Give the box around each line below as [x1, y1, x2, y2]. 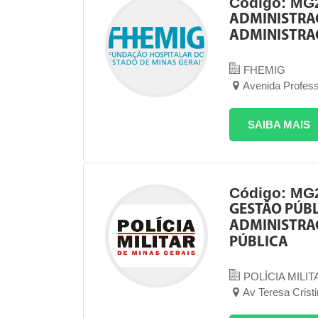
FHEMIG [243, 64, 285, 76]
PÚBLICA [229, 235, 288, 250]
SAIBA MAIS [247, 119, 310, 131]
